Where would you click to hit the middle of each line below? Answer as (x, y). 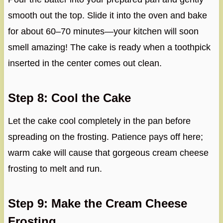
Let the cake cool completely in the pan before (99, 121)
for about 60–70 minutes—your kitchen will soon (103, 31)
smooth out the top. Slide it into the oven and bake (107, 15)
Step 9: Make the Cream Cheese (97, 203)
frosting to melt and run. (55, 168)
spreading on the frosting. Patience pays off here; (105, 137)
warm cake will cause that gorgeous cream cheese (108, 153)
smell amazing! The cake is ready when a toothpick (109, 47)
